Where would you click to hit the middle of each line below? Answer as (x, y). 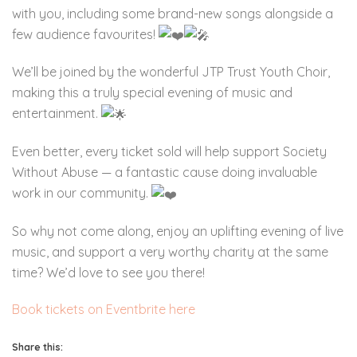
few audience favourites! (85, 34)
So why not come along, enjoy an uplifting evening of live (178, 231)
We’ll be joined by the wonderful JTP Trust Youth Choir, (171, 72)
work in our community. (82, 193)
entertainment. (57, 114)
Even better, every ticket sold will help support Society (169, 152)
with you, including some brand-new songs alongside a (173, 13)
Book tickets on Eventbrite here (104, 310)
